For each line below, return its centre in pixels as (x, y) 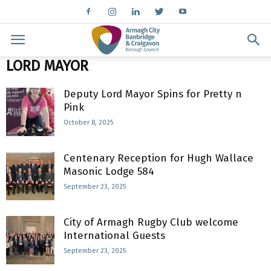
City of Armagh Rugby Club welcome (151, 222)
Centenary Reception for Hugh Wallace (158, 158)
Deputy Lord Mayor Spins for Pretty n (153, 94)
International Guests (114, 236)
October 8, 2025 (88, 122)
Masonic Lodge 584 (109, 171)
